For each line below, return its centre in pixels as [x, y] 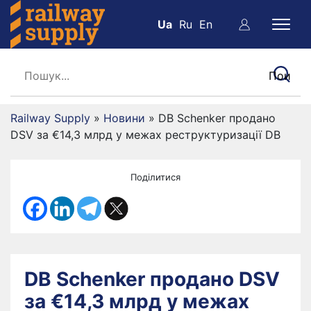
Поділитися [155, 177]
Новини [124, 118]
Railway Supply [50, 118]
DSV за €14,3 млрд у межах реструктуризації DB [145, 135]
